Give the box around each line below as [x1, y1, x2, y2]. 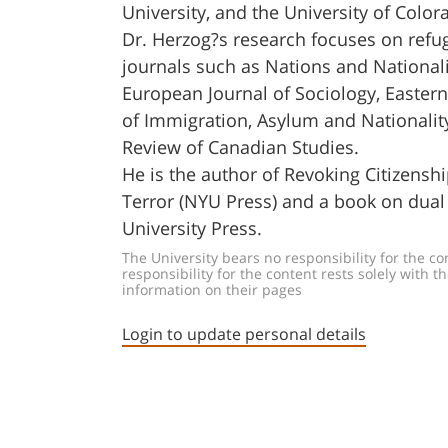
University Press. [122, 218, 262, 240]
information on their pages [122, 282, 302, 299]
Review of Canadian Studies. [122, 137, 359, 159]
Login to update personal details [122, 325, 366, 344]
